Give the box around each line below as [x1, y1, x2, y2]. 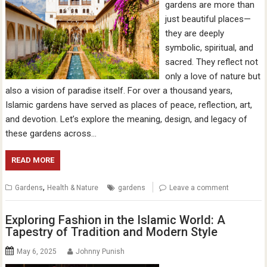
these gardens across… [5, 128, 97, 139]
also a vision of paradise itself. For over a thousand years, [5, 85, 233, 96]
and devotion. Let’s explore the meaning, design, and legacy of [5, 113, 248, 125]
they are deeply [164, 27, 224, 39]
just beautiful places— [164, 13, 251, 24]
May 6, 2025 [17, 247, 57, 256]
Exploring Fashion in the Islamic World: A [5, 213, 226, 228]
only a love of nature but [164, 70, 260, 82]
